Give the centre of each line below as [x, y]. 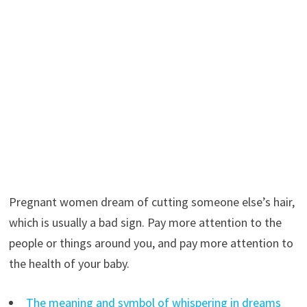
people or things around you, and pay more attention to [151, 243]
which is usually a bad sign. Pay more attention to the [145, 222]
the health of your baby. [69, 263]
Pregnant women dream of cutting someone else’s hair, [151, 201]
